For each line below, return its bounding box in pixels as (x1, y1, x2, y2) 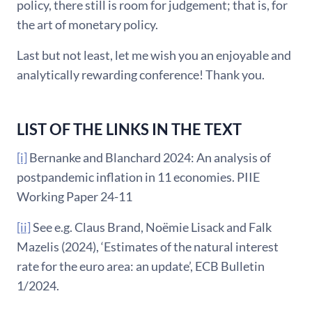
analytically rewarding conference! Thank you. (17, 66, 265, 82)
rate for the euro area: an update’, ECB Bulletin (17, 258, 265, 274)
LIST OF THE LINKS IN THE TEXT (17, 119, 242, 139)
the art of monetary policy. (17, 16, 158, 32)
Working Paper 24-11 (17, 188, 132, 204)
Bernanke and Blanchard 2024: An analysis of (27, 149, 271, 165)
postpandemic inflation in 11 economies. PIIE (17, 169, 260, 185)
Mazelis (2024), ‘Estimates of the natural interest (17, 238, 279, 254)
